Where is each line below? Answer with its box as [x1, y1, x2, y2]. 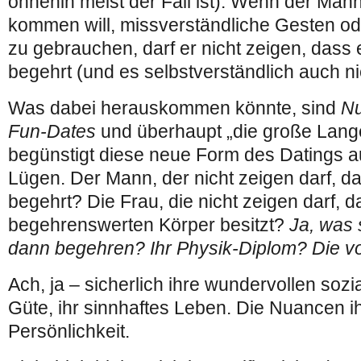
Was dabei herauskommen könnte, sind [8, 98, 341, 118]
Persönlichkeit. [8, 321, 130, 342]
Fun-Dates [8, 121, 96, 142]
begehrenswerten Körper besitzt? [8, 214, 289, 235]
